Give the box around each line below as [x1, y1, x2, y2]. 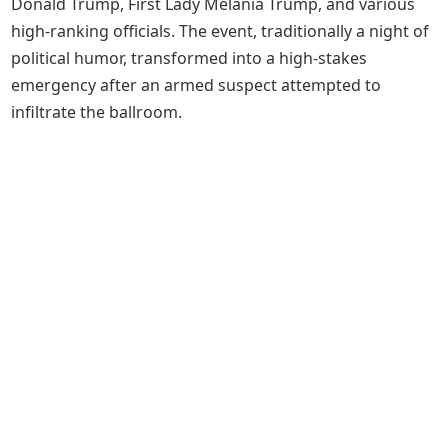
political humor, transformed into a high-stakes [11, 47, 368, 69]
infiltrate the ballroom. [11, 101, 183, 123]
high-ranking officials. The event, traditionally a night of [11, 20, 430, 42]
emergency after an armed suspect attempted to [11, 74, 382, 96]
